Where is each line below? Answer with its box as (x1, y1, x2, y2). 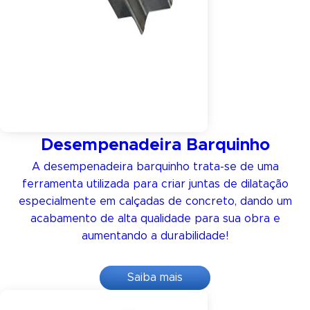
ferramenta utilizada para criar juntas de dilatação (21, 179, 289, 190)
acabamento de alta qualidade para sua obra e (30, 213, 280, 224)
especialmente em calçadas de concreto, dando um (18, 196, 292, 207)
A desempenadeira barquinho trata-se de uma (31, 161, 279, 172)
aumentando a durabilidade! (82, 230, 228, 241)
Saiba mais (127, 272, 183, 283)
